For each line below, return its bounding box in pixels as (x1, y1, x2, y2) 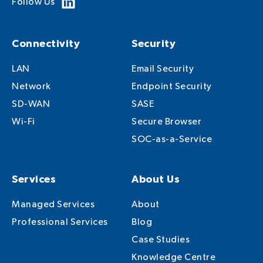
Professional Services (12, 217, 108, 228)
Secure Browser (131, 116, 201, 128)
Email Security (131, 63, 194, 75)
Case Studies (131, 234, 190, 246)
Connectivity (12, 38, 80, 50)
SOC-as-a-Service (131, 134, 212, 146)
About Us (131, 173, 180, 186)
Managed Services (12, 199, 95, 211)
